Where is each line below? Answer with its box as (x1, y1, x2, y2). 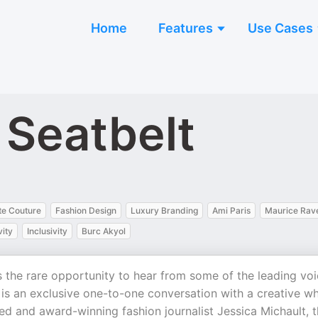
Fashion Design (55, 205, 116, 216)
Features (158, 21, 213, 35)
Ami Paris (212, 205, 251, 216)
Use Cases (248, 21, 313, 35)
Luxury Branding (131, 205, 198, 216)
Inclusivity (27, 226, 67, 236)
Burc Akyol (82, 226, 126, 236)
